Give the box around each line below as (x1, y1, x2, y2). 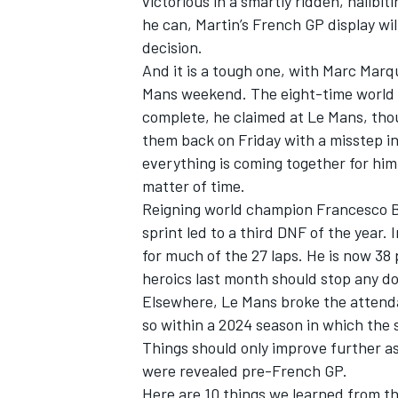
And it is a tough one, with (142, 60, 322, 81)
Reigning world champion (142, 199, 316, 219)
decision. (142, 37, 203, 58)
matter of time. (142, 176, 245, 196)
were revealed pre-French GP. (142, 361, 347, 381)
